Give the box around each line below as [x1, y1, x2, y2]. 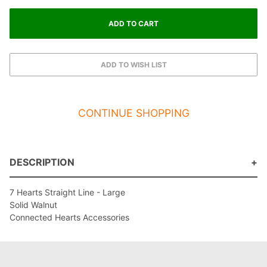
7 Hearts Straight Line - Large [10, 187, 125, 198]
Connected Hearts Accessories [10, 212, 129, 223]
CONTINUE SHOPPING [77, 106, 190, 119]
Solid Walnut [10, 200, 57, 210]
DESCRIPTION [10, 156, 74, 169]
